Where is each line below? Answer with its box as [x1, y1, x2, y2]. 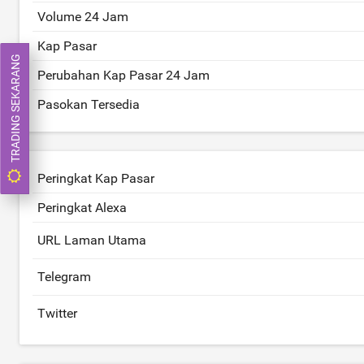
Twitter [37, 305, 77, 321]
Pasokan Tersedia [37, 97, 140, 112]
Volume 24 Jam [37, 9, 128, 24]
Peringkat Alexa [37, 200, 127, 215]
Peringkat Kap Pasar [37, 171, 154, 186]
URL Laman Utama [37, 232, 146, 248]
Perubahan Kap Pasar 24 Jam [37, 67, 210, 83]
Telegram [37, 269, 91, 284]
